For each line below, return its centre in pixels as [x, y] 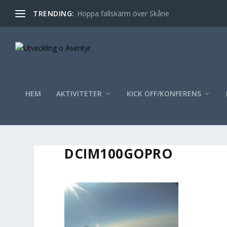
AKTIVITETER [79, 93]
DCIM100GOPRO [119, 153]
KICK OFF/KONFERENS [164, 93]
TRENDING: [54, 13]
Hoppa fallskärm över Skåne [123, 13]
